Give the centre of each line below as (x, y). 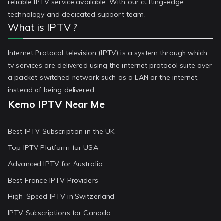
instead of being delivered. (52, 90)
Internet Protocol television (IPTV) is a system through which (108, 53)
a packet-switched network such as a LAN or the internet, (104, 77)
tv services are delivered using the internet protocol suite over (110, 65)
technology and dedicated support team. (77, 14)
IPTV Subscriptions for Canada (59, 213)
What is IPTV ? (43, 27)
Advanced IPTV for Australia (55, 164)
